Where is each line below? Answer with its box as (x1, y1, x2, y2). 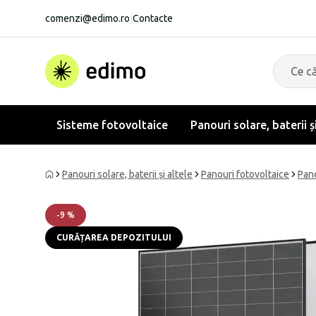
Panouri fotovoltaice (201, 169, 289, 180)
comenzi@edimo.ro (45, 13, 130, 24)
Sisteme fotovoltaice (56, 119, 168, 131)
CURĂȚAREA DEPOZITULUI (56, 233, 171, 242)
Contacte (133, 13, 173, 24)
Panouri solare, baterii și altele (62, 169, 193, 180)
